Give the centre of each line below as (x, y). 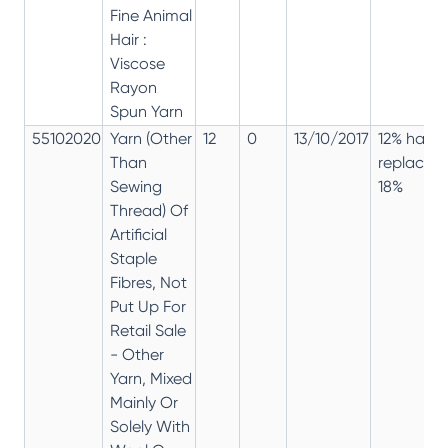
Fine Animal (151, 15)
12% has (405, 138)
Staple (133, 258)
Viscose (137, 63)
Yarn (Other (151, 138)
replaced (410, 162)
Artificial (138, 234)
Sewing (136, 186)
